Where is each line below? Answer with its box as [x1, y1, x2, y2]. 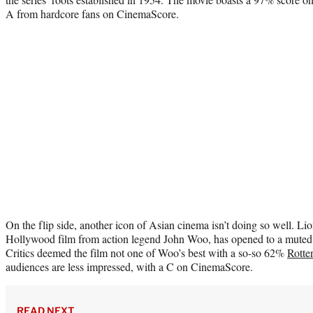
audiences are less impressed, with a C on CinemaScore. [6, 259, 253, 274]
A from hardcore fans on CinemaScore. [6, 6, 179, 21]
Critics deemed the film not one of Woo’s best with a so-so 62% [6, 245, 287, 260]
